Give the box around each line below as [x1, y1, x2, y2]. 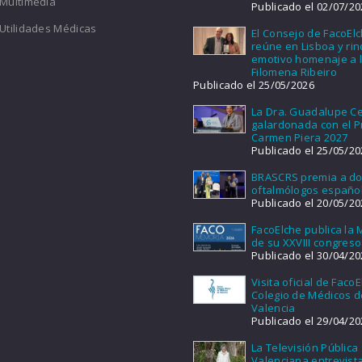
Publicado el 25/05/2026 [193, 78, 314, 93]
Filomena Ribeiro [251, 65, 337, 80]
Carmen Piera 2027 [251, 130, 348, 145]
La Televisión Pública [251, 339, 359, 355]
